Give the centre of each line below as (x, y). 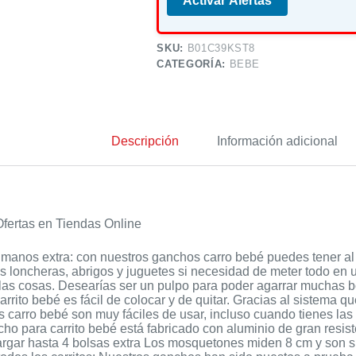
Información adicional (277, 141)
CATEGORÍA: (193, 64)
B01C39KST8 (221, 48)
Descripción (145, 141)
